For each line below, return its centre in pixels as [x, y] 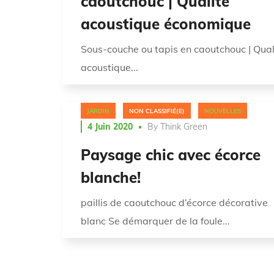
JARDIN [98, 111]
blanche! [111, 178]
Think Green [184, 127]
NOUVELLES [223, 111]
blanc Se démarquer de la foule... [155, 221]
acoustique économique [166, 24]
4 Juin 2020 [110, 127]
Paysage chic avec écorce [171, 155]
